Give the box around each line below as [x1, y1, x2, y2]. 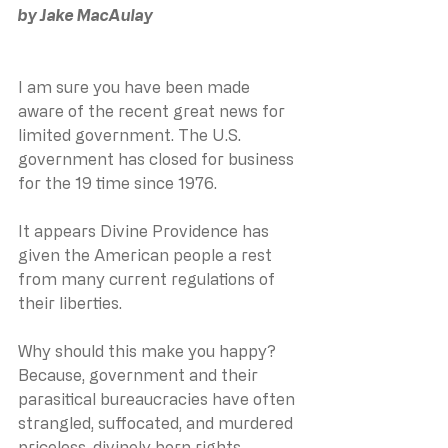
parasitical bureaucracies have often [18, 389, 299, 408]
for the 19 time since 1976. [18, 173, 217, 192]
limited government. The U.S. [18, 125, 245, 144]
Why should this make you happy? [18, 341, 280, 360]
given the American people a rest [18, 245, 276, 264]
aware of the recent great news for [18, 101, 289, 120]
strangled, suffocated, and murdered [18, 413, 297, 432]
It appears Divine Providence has [18, 221, 273, 240]
